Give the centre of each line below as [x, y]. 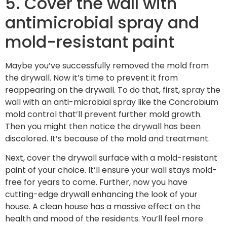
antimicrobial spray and [102, 23]
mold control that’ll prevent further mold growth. [103, 115]
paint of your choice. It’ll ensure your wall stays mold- [111, 170]
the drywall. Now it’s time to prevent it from [91, 78]
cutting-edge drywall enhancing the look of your [101, 195]
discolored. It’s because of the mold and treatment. [107, 139]
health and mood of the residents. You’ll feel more [104, 219]
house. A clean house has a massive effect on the [103, 207]
